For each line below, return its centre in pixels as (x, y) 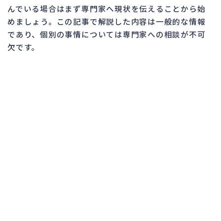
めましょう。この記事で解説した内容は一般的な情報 (107, 21)
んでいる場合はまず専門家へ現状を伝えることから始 (107, 8)
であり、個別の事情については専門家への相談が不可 (107, 34)
